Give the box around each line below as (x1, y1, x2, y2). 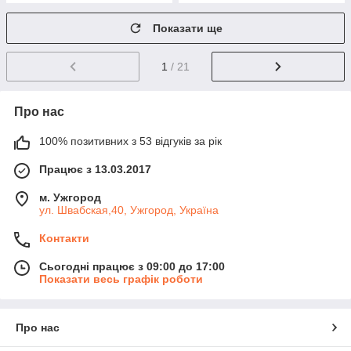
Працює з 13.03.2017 (39, 163, 151, 176)
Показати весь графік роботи (39, 273, 203, 286)
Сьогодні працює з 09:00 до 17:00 (39, 260, 225, 273)
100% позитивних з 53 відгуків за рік (39, 135, 222, 148)
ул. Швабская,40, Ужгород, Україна (39, 204, 219, 217)
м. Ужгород (39, 191, 101, 204)
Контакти (39, 232, 89, 245)
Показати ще (153, 22, 223, 35)
